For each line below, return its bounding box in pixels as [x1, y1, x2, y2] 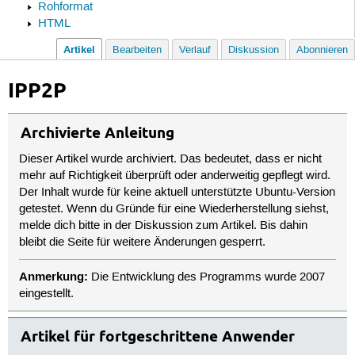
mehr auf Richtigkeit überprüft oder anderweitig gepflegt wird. [19, 169, 331, 184]
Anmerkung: [19, 268, 89, 284]
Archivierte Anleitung [20, 123, 174, 142]
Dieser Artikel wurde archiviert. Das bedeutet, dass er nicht [19, 152, 323, 167]
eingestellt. [19, 286, 74, 301]
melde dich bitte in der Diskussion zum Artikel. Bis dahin [19, 219, 308, 234]
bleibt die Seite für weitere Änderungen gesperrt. [19, 235, 266, 250]
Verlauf [179, 44, 211, 57]
